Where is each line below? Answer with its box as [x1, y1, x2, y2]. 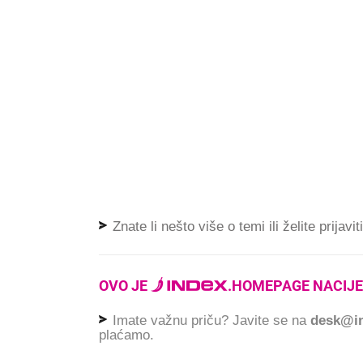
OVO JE [99, 276, 151, 294]
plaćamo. [99, 327, 154, 344]
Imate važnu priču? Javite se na [109, 312, 310, 328]
